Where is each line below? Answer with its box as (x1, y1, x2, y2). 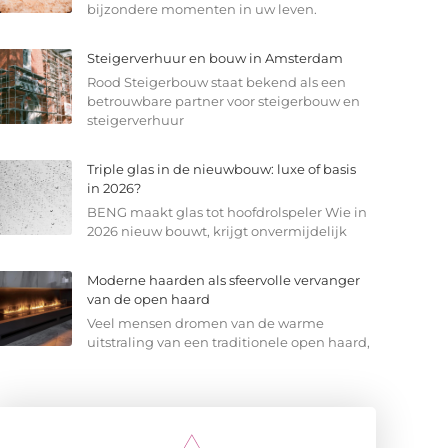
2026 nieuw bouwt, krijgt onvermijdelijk (86, 223, 347, 240)
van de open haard (86, 291, 210, 308)
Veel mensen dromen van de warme (86, 315, 324, 332)
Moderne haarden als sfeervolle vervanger (86, 272, 360, 289)
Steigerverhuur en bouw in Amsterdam (86, 50, 343, 67)
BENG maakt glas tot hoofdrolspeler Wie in (86, 204, 367, 221)
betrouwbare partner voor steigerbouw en (86, 93, 360, 110)
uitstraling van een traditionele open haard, (86, 334, 370, 351)
